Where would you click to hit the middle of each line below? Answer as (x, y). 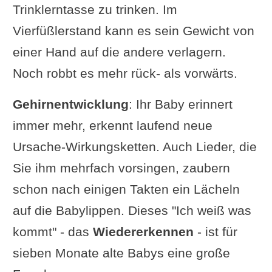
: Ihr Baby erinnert (180, 104)
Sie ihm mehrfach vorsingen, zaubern (121, 168)
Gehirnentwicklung (70, 104)
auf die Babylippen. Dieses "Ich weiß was (132, 210)
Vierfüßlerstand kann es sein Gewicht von (133, 30)
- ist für (215, 231)
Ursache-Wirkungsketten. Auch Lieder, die (134, 146)
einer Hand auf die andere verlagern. (119, 52)
